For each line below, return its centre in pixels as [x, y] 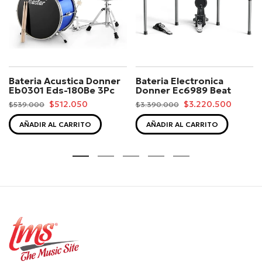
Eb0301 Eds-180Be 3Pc [62, 90]
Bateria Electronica [179, 80]
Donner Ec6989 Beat [183, 90]
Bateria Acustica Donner [65, 80]
